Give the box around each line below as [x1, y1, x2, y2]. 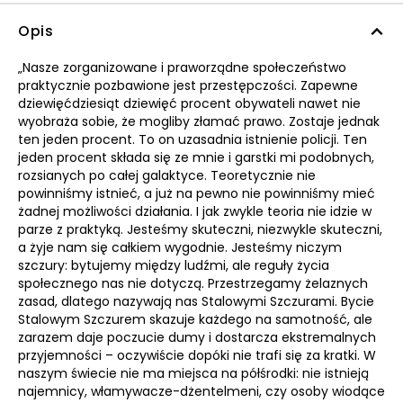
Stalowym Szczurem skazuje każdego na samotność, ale [18, 310, 372, 328]
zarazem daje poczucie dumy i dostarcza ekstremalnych [18, 328, 376, 346]
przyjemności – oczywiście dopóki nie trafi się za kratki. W [18, 346, 376, 364]
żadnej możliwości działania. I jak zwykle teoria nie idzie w [18, 202, 372, 220]
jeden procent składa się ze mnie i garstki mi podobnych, [18, 148, 374, 166]
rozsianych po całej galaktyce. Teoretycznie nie [18, 166, 316, 184]
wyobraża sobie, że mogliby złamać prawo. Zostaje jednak [18, 112, 380, 130]
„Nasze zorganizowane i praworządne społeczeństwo [18, 58, 346, 76]
